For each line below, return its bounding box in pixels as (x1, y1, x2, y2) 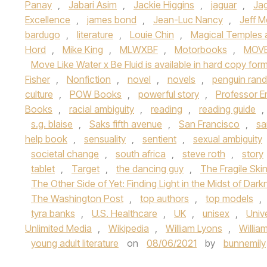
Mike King (63, 44, 103, 55)
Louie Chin (130, 29, 174, 41)
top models (206, 193, 253, 204)
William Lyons (166, 222, 222, 234)
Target (72, 163, 100, 175)
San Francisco (179, 118, 240, 130)
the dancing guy (116, 163, 184, 175)
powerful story (138, 88, 199, 100)
